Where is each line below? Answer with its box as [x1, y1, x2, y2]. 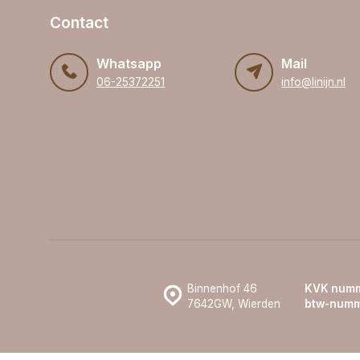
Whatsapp [96, 55, 162, 72]
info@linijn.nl [281, 75, 346, 88]
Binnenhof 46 [187, 281, 257, 295]
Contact [50, 12, 108, 32]
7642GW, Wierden [187, 297, 280, 310]
